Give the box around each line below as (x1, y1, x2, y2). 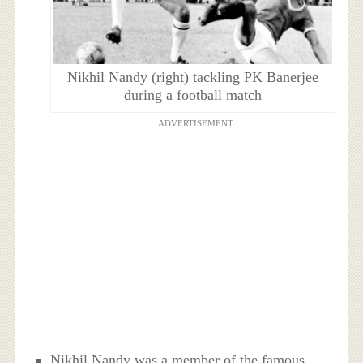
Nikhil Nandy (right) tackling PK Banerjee (66, 69, 318, 86)
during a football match (123, 87, 262, 104)
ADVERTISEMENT (157, 118, 233, 129)
